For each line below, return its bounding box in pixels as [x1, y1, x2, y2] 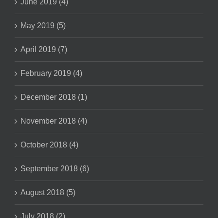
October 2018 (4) [20, 140, 78, 149]
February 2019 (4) [20, 69, 82, 77]
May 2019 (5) [20, 21, 66, 30]
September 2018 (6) [20, 164, 89, 173]
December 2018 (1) [20, 92, 87, 101]
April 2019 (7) [20, 45, 67, 54]
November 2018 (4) [20, 116, 87, 125]
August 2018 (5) [20, 188, 75, 197]
